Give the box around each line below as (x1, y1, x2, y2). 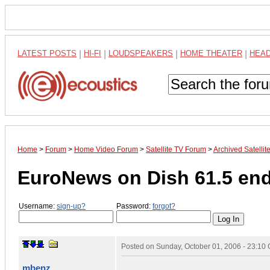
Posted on (121, 242, 156, 251)
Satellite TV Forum (146, 145, 206, 154)
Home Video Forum (74, 145, 138, 154)
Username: (19, 202, 57, 211)
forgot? (152, 202, 175, 211)
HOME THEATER (180, 49, 242, 58)
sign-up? (57, 202, 86, 211)
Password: (116, 202, 152, 211)
